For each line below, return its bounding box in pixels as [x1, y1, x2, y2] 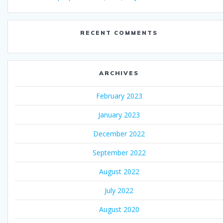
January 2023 [98, 110, 140, 120]
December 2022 [93, 129, 145, 139]
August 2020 [99, 205, 139, 215]
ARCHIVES [99, 69, 139, 77]
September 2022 [92, 148, 146, 158]
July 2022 [105, 186, 133, 196]
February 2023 [96, 91, 142, 101]
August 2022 [99, 167, 139, 177]
